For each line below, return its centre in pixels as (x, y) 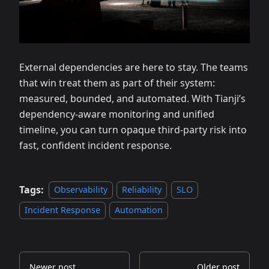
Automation (139, 210)
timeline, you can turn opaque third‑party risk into (133, 129)
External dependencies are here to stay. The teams (134, 67)
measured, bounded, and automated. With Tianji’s (132, 98)
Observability (81, 190)
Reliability (142, 190)
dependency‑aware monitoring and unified (117, 114)
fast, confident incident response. (95, 145)
